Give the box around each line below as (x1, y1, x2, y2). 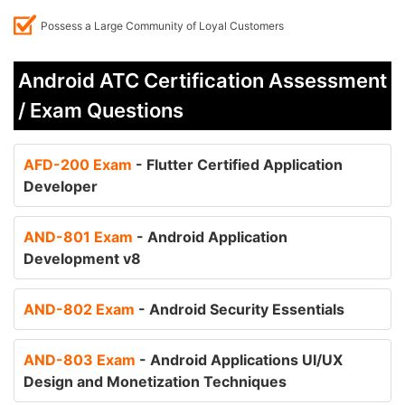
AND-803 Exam (24, 351, 139, 369)
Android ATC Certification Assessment (18, 69, 387, 92)
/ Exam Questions (18, 99, 184, 122)
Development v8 (24, 250, 141, 268)
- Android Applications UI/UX (139, 351, 343, 369)
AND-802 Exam (24, 300, 138, 318)
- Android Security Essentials (138, 300, 344, 318)
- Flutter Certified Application (136, 155, 343, 174)
